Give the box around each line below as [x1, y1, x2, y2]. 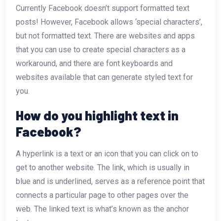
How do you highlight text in [16, 107, 179, 123]
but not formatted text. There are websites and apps [16, 31, 195, 40]
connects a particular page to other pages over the [16, 190, 188, 200]
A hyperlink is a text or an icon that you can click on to [16, 148, 198, 158]
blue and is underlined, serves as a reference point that [16, 176, 205, 186]
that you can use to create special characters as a [16, 44, 185, 54]
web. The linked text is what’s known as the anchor [16, 204, 189, 214]
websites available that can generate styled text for [16, 72, 193, 82]
